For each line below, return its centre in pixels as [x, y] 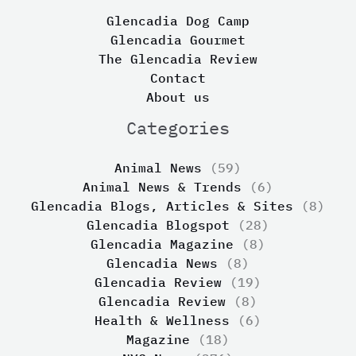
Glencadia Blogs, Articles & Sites [162, 205]
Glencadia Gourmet [178, 39]
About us [178, 97]
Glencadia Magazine [162, 244]
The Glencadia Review [178, 58]
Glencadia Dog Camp [178, 20]
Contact [178, 77]
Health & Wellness [162, 320]
